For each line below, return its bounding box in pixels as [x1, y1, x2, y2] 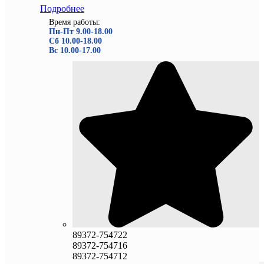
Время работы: [49, 18, 100, 27]
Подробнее [40, 4, 84, 14]
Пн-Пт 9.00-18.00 [49, 27, 113, 37]
